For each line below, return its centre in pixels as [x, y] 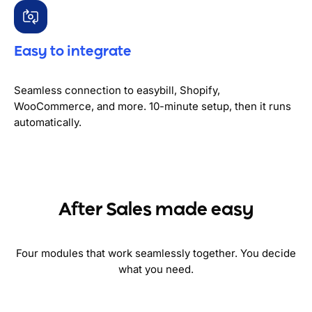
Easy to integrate [73, 52]
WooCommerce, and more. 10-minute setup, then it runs [153, 107]
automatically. [48, 123]
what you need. [156, 270]
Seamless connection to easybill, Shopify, [117, 91]
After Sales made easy [156, 210]
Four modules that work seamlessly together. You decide [156, 253]
